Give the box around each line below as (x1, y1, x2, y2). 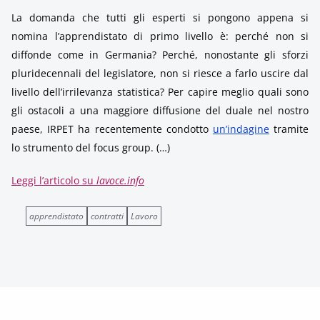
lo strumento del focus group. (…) (11, 141, 170, 154)
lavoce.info (96, 174, 144, 187)
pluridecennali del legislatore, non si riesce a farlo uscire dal (11, 66, 309, 80)
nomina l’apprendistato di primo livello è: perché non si (11, 29, 309, 43)
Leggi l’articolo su (11, 174, 96, 187)
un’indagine (212, 122, 269, 136)
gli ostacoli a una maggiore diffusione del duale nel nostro (11, 104, 309, 117)
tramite (269, 122, 309, 136)
